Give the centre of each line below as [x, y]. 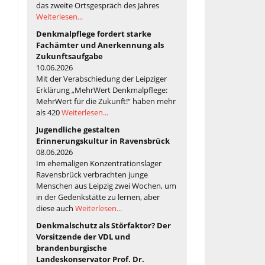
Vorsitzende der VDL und [83, 236]
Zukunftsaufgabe [70, 56]
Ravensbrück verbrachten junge [92, 174]
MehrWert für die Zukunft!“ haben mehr [106, 101]
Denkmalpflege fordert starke [94, 33]
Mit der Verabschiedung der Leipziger [101, 78]
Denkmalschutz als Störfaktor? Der [104, 225]
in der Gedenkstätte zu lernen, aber [98, 197]
